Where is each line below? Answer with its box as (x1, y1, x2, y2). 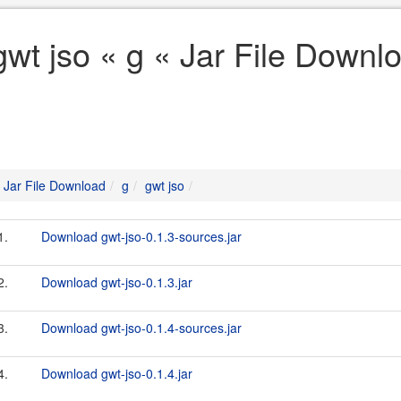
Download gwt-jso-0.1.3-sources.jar (41, 227, 242, 245)
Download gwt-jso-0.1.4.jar (41, 364, 192, 382)
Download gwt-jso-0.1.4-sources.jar (41, 319, 242, 337)
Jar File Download (4, 176, 106, 194)
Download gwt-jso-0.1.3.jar (41, 273, 192, 291)
